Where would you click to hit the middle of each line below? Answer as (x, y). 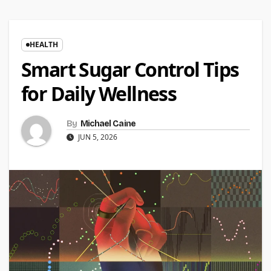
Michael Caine (108, 124)
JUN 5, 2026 (97, 137)
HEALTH (44, 45)
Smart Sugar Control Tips (130, 70)
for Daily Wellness (99, 94)
